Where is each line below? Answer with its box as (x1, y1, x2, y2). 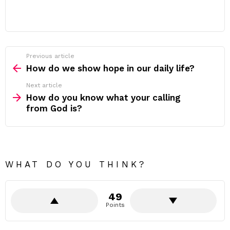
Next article (26, 82, 62, 89)
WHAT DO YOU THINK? (5, 159, 146, 169)
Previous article (26, 52, 74, 60)
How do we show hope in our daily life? (26, 63, 195, 73)
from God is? (26, 103, 82, 113)
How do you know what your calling (26, 92, 181, 103)
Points (105, 201, 125, 208)
